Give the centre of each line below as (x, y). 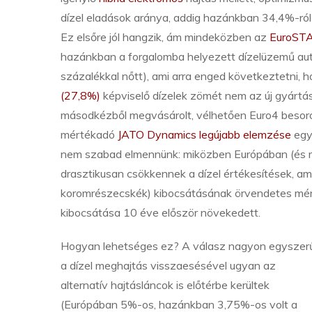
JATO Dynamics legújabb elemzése (204, 134)
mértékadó (89, 134)
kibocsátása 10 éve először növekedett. (161, 212)
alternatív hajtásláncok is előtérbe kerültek (165, 285)
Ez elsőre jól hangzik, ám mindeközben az (165, 37)
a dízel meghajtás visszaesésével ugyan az (168, 265)
